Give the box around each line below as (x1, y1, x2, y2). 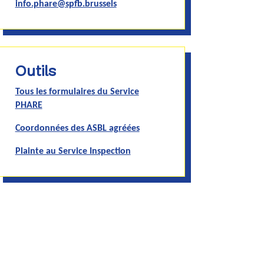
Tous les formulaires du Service (15, 87, 139, 97)
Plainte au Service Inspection (15, 147, 131, 157)
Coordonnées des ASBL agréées (15, 124, 140, 134)
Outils (15, 65, 56, 80)
